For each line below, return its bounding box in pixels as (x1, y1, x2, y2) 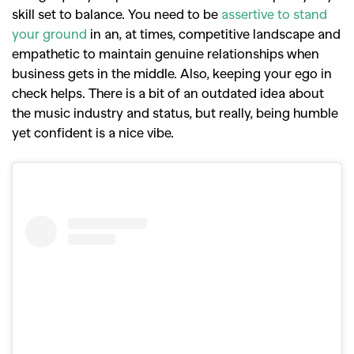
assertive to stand (221, 6, 327, 22)
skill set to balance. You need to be (12, 6, 221, 22)
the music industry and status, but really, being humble (12, 104, 338, 121)
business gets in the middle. (12, 65, 180, 81)
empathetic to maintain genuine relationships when (12, 45, 319, 62)
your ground (12, 25, 87, 42)
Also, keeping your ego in (180, 65, 332, 81)
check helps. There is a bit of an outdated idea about (12, 85, 324, 101)
